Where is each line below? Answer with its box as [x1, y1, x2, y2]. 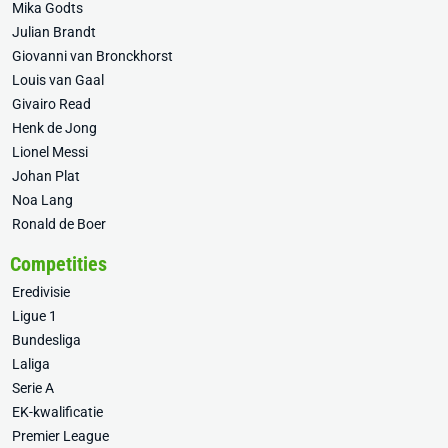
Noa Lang [12, 192, 73, 208]
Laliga [12, 356, 50, 372]
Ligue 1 [12, 308, 57, 324]
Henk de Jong [12, 120, 97, 136]
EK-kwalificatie [12, 404, 103, 420]
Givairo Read [12, 96, 91, 112]
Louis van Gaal [12, 72, 104, 88]
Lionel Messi [12, 144, 88, 160]
